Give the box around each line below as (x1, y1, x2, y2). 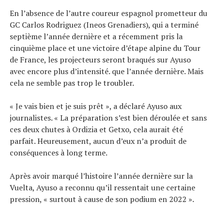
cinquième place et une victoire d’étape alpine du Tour (10, 43, 201, 54)
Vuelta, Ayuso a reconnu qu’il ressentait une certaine (10, 182, 195, 193)
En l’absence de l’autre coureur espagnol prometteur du (10, 8, 207, 19)
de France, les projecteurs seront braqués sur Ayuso (10, 54, 191, 65)
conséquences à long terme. (10, 147, 108, 158)
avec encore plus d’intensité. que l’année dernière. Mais (10, 66, 203, 77)
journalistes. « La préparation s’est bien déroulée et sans (10, 112, 207, 124)
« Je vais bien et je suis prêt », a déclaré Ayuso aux (10, 101, 182, 112)
